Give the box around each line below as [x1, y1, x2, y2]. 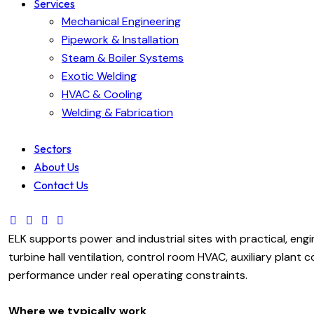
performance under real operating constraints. [8, 267, 247, 282]
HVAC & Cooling [62, 86, 142, 102]
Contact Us [34, 177, 88, 192]
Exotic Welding [62, 68, 137, 83]
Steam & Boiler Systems [62, 50, 184, 65]
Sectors [34, 141, 71, 156]
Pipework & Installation [62, 32, 179, 47]
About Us [34, 159, 79, 174]
